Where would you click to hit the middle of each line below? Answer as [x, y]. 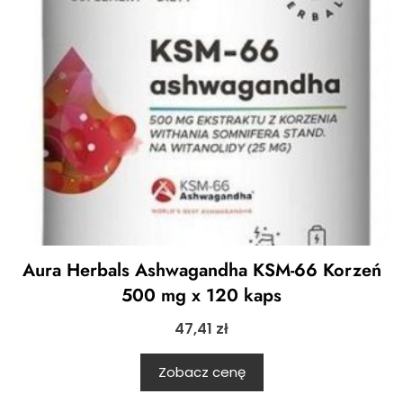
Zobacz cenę [201, 372]
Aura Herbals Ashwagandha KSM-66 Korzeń [201, 271]
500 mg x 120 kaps [201, 296]
